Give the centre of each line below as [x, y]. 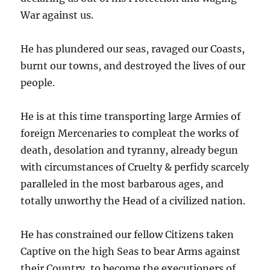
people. [38, 83]
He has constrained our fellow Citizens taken [127, 235]
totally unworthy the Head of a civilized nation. [133, 201]
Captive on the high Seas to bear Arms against [131, 252]
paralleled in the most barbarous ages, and [122, 184]
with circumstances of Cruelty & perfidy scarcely [135, 167]
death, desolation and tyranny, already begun [130, 150]
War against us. [57, 15]
